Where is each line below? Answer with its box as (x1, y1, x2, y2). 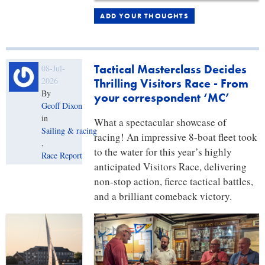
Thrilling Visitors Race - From (94, 76, 249, 92)
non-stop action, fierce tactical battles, (94, 174, 254, 189)
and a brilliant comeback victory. (94, 189, 232, 203)
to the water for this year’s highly (94, 145, 232, 159)
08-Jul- (41, 63, 65, 75)
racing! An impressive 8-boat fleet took (94, 130, 258, 144)
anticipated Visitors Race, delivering (94, 160, 247, 174)
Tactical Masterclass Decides (94, 62, 247, 77)
